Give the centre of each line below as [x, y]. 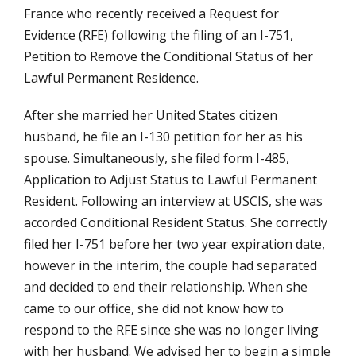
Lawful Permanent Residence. [111, 77]
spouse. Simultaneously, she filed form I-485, [157, 158]
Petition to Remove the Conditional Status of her [168, 56]
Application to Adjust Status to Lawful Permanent [170, 179]
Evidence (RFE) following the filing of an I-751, [159, 35]
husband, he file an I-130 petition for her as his [163, 136]
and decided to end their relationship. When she [166, 286]
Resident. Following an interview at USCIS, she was [173, 201]
